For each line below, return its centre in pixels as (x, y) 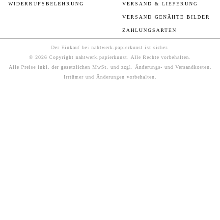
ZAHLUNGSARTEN (149, 30)
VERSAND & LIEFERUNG (160, 4)
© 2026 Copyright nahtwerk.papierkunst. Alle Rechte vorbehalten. (110, 57)
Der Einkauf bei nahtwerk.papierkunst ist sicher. (110, 48)
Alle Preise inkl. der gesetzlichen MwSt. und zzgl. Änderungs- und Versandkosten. (110, 67)
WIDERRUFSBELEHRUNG (46, 4)
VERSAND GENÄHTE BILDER (166, 17)
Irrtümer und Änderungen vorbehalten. (110, 77)
